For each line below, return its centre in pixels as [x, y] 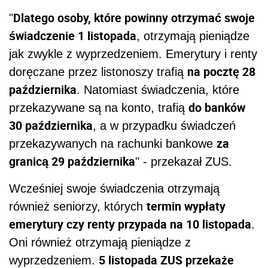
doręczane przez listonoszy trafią [98, 71]
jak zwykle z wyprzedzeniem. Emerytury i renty [133, 54]
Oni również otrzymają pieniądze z [100, 242]
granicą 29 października [72, 161]
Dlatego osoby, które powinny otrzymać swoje [134, 17]
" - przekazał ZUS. [184, 161]
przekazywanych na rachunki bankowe [113, 143]
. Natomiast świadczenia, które [158, 89]
